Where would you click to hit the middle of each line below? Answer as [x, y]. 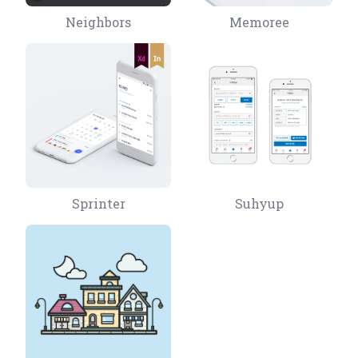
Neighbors [99, 22]
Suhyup [260, 204]
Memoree [260, 22]
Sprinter [98, 204]
